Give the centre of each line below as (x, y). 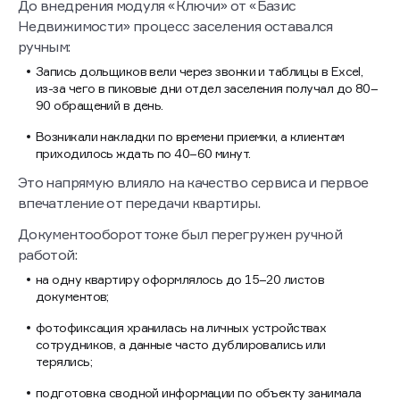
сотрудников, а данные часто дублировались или (181, 345)
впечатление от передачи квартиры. (139, 203)
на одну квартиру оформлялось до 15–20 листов (180, 279)
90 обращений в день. (101, 105)
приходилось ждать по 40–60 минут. (145, 154)
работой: (47, 255)
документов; (74, 296)
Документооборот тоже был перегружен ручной (180, 234)
